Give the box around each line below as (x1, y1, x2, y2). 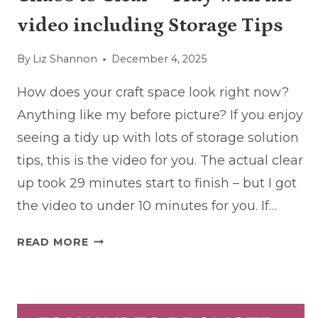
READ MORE (17, 236, 89, 249)
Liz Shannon (33, 53, 98, 66)
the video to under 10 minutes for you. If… (17, 198, 277, 214)
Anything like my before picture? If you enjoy (17, 107, 303, 124)
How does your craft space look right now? (17, 84, 289, 101)
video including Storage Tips (17, 13, 283, 37)
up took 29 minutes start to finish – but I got (17, 175, 297, 192)
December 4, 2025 (111, 53, 207, 66)
